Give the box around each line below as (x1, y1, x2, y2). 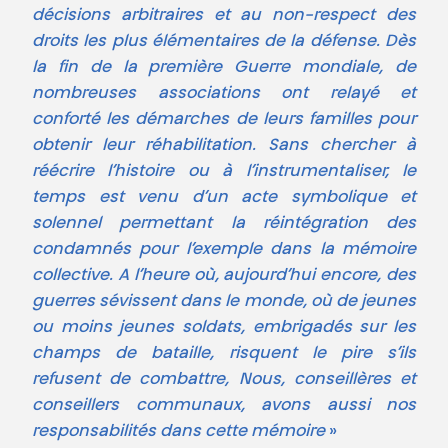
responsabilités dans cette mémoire (32, 424, 325, 441)
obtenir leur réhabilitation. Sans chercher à (32, 138, 416, 155)
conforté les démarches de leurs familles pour (32, 112, 416, 129)
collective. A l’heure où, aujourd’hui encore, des (32, 268, 416, 285)
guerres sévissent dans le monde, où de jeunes (32, 294, 416, 311)
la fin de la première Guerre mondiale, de (32, 60, 416, 77)
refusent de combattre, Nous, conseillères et (32, 372, 416, 389)
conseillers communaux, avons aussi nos (32, 398, 416, 415)
